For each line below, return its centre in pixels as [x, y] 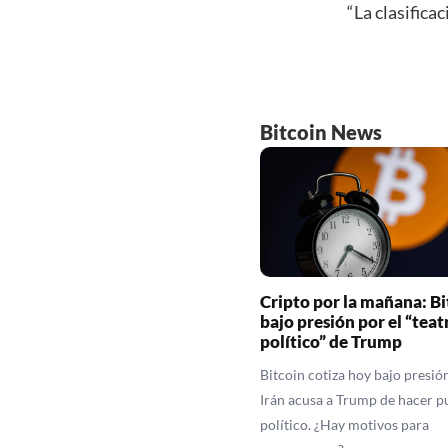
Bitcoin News [320, 131]
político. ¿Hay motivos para [344, 425]
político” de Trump [330, 342]
